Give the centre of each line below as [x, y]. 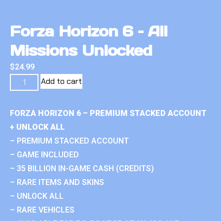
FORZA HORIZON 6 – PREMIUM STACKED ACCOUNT [108, 113]
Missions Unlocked [81, 50]
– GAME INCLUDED [44, 154]
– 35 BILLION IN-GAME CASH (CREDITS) [82, 168]
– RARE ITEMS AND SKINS [57, 182]
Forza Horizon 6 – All [89, 31]
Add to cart [62, 81]
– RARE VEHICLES [42, 210]
